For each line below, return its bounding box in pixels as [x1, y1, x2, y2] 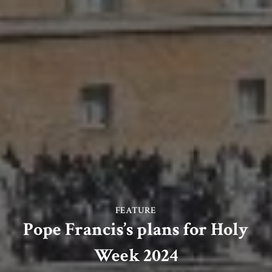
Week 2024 [93, 244, 178, 268]
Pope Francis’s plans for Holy [23, 218, 249, 242]
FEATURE [115, 205, 157, 217]
